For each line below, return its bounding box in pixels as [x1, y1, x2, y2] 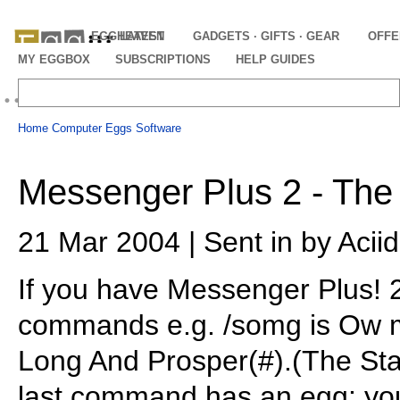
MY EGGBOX [18, 53, 90, 66]
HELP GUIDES [236, 53, 315, 66]
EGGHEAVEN [91, 29, 164, 43]
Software [136, 121, 181, 135]
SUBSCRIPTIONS [115, 53, 211, 66]
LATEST [120, 29, 164, 43]
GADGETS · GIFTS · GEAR [193, 29, 339, 43]
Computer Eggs [52, 121, 132, 135]
